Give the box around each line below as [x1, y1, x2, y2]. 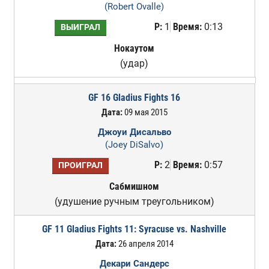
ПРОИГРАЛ [58, 160, 103, 171]
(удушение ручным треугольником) [54, 196, 214, 207]
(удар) [120, 58, 149, 69]
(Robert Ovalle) [104, 1, 165, 12]
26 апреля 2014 [116, 238, 174, 249]
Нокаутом [114, 43, 155, 54]
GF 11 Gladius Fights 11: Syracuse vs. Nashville [42, 223, 227, 235]
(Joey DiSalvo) [105, 139, 164, 150]
